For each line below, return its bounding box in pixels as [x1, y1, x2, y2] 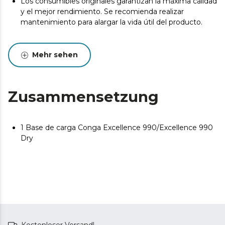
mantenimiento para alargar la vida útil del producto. [21, 18, 202, 27]
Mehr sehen [32, 50, 78, 59]
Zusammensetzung [8, 88, 159, 105]
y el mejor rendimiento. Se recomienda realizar [21, 7, 184, 16]
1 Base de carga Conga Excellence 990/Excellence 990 [21, 123, 213, 132]
